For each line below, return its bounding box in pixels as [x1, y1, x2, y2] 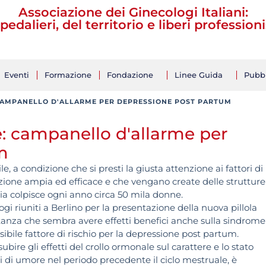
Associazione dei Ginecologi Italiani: [18, 5, 248, 20]
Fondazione [107, 70, 153, 80]
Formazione [45, 70, 91, 80]
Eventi [4, 70, 29, 80]
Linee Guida [175, 70, 223, 80]
